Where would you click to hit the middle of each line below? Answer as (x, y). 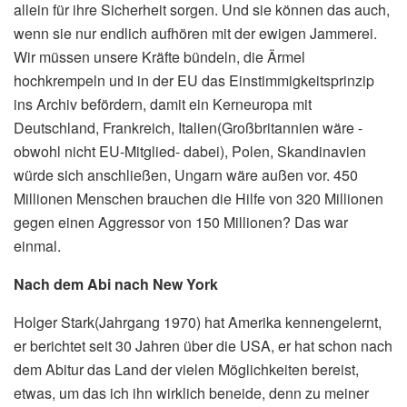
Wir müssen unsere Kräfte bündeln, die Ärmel (159, 56)
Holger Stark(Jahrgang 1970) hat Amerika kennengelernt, (198, 322)
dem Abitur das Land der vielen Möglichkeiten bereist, (186, 369)
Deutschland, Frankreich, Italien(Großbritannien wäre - (188, 127)
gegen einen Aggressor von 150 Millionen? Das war (181, 222)
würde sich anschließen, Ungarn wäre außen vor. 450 (186, 174)
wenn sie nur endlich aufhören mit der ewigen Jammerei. (195, 33)
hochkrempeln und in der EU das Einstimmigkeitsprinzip (194, 80)
